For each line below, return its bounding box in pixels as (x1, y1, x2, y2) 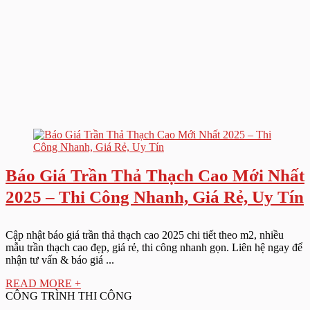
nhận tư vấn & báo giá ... (6, 254, 114, 266)
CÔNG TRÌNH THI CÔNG (6, 290, 132, 302)
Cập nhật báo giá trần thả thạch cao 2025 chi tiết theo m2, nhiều (6, 229, 284, 241)
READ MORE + (6, 277, 81, 289)
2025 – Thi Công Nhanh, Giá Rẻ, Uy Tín (6, 188, 304, 206)
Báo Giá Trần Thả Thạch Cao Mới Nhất (6, 166, 304, 185)
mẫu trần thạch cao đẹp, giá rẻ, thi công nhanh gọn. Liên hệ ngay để (6, 241, 302, 253)
